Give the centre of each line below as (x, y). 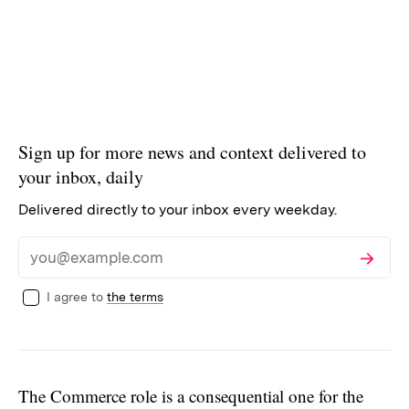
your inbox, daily (81, 176)
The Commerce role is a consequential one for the (191, 395)
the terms (135, 296)
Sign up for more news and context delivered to (192, 152)
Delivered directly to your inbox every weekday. (178, 209)
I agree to (75, 296)
